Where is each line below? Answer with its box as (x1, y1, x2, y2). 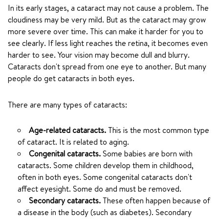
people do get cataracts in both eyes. (8, 73, 134, 84)
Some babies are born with (103, 148, 193, 159)
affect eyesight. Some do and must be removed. (18, 183, 181, 194)
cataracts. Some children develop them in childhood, (18, 160, 194, 171)
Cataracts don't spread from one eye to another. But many (8, 61, 206, 72)
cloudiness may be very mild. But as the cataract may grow (8, 14, 206, 25)
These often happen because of (103, 195, 210, 206)
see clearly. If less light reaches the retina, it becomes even (8, 38, 208, 48)
